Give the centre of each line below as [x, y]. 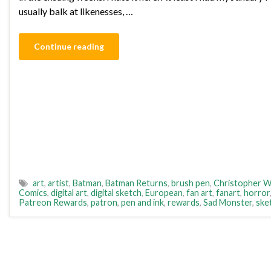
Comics [33, 193]
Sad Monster [228, 203]
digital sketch [116, 193]
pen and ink [142, 203]
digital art [69, 193]
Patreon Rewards [53, 203]
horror [257, 193]
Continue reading [69, 47]
